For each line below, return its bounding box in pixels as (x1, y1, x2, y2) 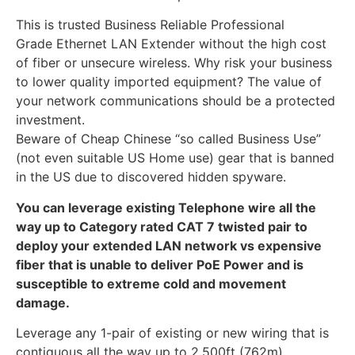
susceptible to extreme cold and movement (16, 275, 286, 292)
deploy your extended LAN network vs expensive (16, 237, 322, 254)
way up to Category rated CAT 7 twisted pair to (16, 218, 307, 235)
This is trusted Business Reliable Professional (16, 17, 284, 33)
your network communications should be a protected (16, 93, 335, 109)
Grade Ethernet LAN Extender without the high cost (16, 36, 326, 52)
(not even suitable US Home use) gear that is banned (16, 150, 334, 166)
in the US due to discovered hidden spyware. (16, 169, 286, 185)
